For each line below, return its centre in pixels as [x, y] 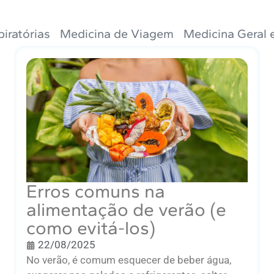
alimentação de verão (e [127, 210]
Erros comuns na [96, 191]
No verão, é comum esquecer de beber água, [129, 260]
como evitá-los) [91, 228]
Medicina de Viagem [117, 34]
